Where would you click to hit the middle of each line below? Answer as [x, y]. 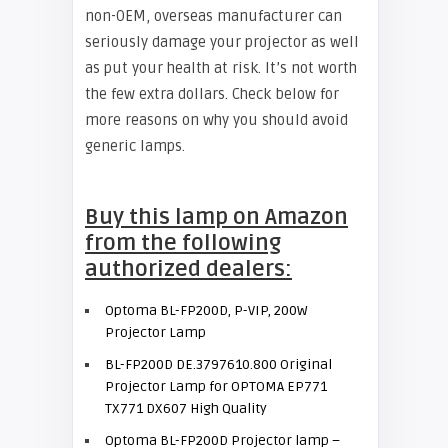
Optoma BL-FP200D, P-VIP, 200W [206, 310]
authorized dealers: [188, 269]
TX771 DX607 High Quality [186, 408]
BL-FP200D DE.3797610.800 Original [218, 364]
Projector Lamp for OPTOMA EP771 [216, 386]
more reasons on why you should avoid [216, 120]
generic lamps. [135, 146]
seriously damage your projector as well [222, 42]
